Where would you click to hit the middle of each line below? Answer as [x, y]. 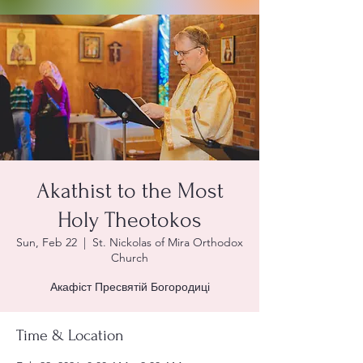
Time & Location [70, 335]
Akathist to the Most [130, 191]
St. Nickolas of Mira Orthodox [168, 242]
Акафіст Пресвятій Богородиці [130, 287]
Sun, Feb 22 [47, 242]
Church [130, 258]
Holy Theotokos [130, 220]
